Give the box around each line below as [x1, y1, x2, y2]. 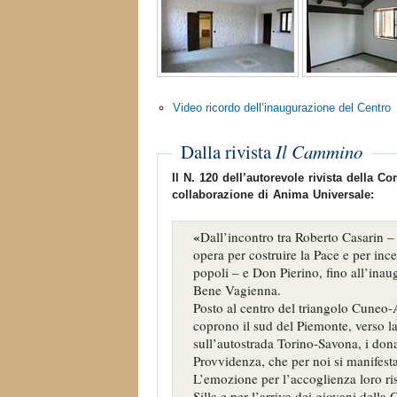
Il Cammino [276, 138, 362, 164]
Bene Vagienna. [192, 281, 281, 300]
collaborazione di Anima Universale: [172, 187, 374, 201]
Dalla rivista [181, 138, 276, 164]
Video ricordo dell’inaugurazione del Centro [173, 100, 391, 114]
